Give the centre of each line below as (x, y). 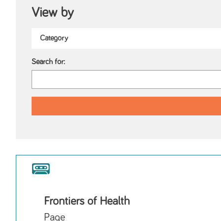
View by (53, 13)
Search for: (48, 62)
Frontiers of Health (87, 202)
